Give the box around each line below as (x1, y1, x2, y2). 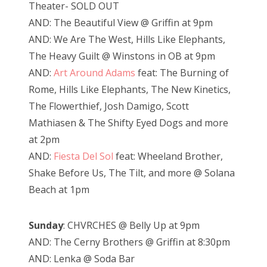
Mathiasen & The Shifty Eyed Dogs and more (29, 116, 228, 129)
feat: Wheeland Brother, (113, 149, 223, 163)
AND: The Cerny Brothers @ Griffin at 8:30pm (29, 235, 230, 249)
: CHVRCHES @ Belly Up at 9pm (63, 218, 200, 232)
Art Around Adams (54, 66, 135, 79)
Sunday (29, 218, 63, 232)
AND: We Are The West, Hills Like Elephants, (29, 32, 225, 46)
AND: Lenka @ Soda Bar (29, 252, 135, 265)
